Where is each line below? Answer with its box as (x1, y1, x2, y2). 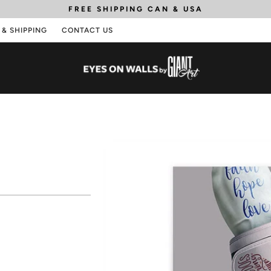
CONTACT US (62, 26, 113, 34)
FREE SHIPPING (68, 4, 144, 13)
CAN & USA (143, 4, 203, 13)
